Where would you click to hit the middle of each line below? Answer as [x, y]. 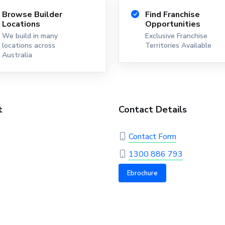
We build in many [30, 36]
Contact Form [152, 136]
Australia [17, 55]
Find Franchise [173, 14]
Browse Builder [32, 14]
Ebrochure [142, 173]
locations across [29, 45]
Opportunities [173, 24]
